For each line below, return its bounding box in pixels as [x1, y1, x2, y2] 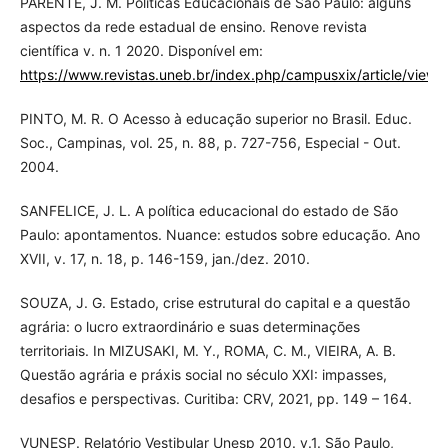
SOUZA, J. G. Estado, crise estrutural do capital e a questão [19, 294, 410, 312]
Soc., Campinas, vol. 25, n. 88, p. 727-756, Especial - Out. [19, 134, 401, 152]
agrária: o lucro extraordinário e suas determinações [19, 318, 360, 336]
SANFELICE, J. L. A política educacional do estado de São [19, 202, 398, 220]
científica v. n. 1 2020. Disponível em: [19, 42, 263, 60]
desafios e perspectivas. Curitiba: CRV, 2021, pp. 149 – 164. [19, 390, 412, 408]
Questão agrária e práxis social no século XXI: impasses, [19, 366, 387, 384]
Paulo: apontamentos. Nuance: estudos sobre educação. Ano [19, 226, 420, 244]
